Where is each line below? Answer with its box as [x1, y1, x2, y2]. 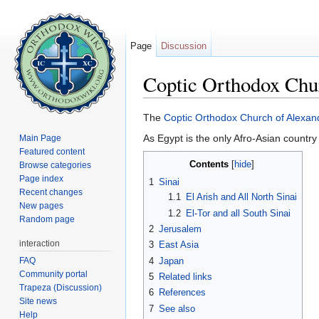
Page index [19, 173, 64, 184]
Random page [19, 214, 75, 224]
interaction [19, 238, 61, 249]
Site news [19, 296, 58, 306]
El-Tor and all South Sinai [185, 207, 291, 219]
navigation [185, 98, 231, 110]
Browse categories [19, 159, 92, 170]
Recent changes [19, 187, 83, 197]
